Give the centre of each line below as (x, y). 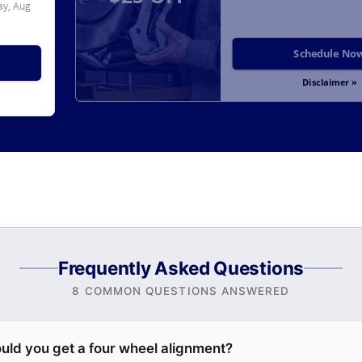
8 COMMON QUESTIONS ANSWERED (181, 290)
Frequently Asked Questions (181, 268)
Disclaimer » (329, 82)
